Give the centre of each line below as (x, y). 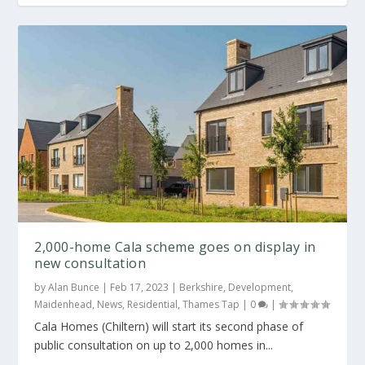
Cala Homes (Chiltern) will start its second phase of (169, 326)
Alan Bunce (74, 287)
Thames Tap (211, 304)
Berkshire (202, 287)
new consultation (90, 263)
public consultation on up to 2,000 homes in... (154, 345)
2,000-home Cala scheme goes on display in (175, 246)
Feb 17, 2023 (140, 287)
